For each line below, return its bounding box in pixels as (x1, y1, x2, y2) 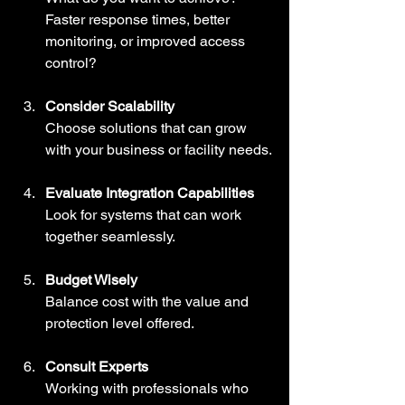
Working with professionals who (45, 379, 252, 397)
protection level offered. (45, 314, 194, 332)
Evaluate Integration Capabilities (45, 184, 254, 202)
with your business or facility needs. (45, 140, 272, 158)
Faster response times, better (45, 10, 233, 28)
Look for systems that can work (45, 205, 245, 223)
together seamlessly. (45, 227, 175, 245)
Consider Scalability (45, 97, 174, 115)
